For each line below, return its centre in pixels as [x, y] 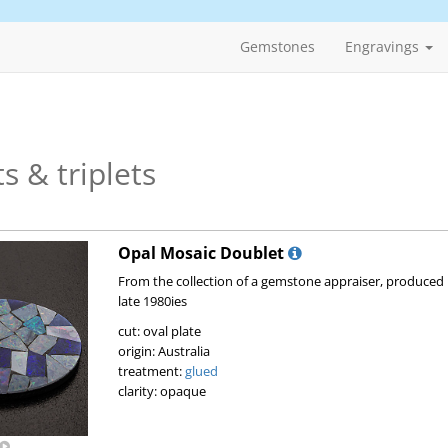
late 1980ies [152, 301]
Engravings [384, 46]
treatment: [151, 371]
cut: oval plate [159, 331]
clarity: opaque [161, 391]
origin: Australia [163, 351]
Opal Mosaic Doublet [200, 253]
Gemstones [277, 46]
